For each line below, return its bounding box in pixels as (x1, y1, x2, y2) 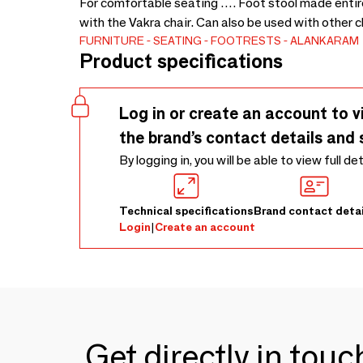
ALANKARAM (290, 33, 359, 48)
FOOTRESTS (211, 33, 281, 48)
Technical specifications (119, 203, 254, 218)
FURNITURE (79, 33, 144, 48)
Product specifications (79, 49, 283, 73)
